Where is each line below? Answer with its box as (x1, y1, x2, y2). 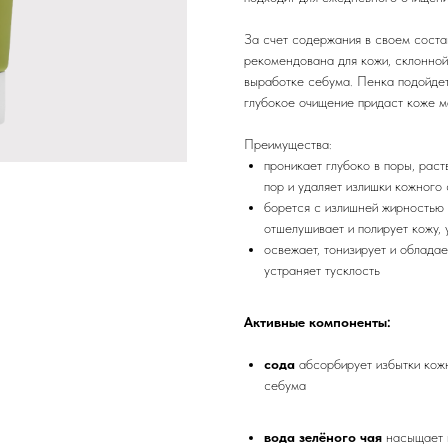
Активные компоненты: (244, 314, 391, 331)
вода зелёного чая (264, 429, 386, 446)
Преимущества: (244, 136, 332, 153)
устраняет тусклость (264, 262, 380, 279)
